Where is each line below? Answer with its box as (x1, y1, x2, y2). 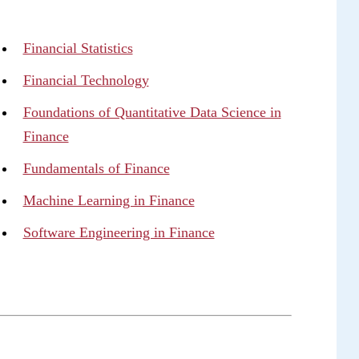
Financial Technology (22, 72, 149, 88)
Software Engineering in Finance (22, 224, 215, 240)
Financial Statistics (22, 40, 133, 56)
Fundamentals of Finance (22, 160, 170, 176)
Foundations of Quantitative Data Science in (22, 104, 281, 120)
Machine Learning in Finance (22, 192, 195, 208)
